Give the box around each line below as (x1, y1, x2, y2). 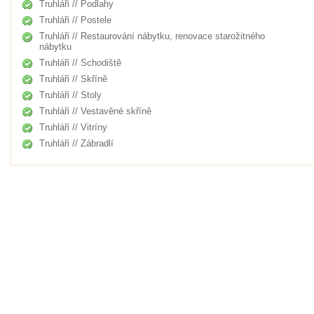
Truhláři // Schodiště (39, 57, 121, 68)
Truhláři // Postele (39, 15, 111, 25)
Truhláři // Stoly (39, 90, 102, 100)
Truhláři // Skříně (39, 74, 107, 84)
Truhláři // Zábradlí (39, 138, 114, 149)
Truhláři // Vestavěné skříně (39, 106, 151, 116)
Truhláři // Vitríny (39, 122, 107, 132)
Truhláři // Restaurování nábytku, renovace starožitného (39, 31, 265, 41)
